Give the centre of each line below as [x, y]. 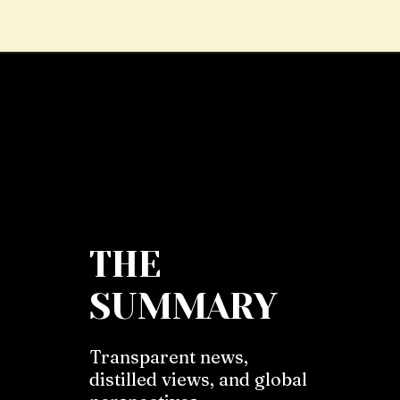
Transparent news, [169, 357]
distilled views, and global [198, 379]
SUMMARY [183, 307]
